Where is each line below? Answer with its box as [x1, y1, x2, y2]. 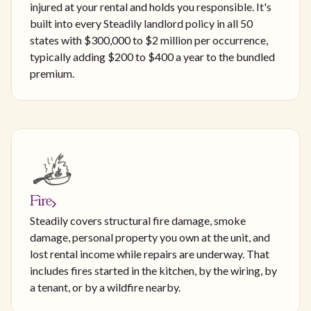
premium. [30, 66, 74, 80]
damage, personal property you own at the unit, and [30, 230, 270, 244]
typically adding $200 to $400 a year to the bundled [30, 49, 275, 63]
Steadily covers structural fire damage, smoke [30, 213, 246, 227]
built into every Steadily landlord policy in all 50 [30, 16, 253, 30]
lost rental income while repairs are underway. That [30, 246, 269, 260]
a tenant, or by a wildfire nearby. [30, 280, 180, 294]
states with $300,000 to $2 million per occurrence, [30, 33, 268, 47]
